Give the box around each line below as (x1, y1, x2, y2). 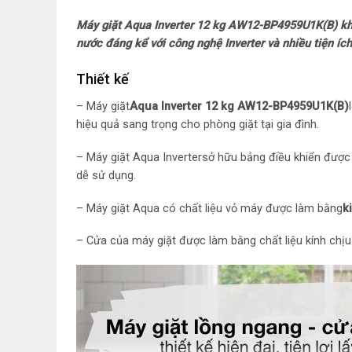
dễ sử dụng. (76, 168, 139, 182)
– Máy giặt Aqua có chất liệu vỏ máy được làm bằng (76, 201, 343, 215)
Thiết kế (76, 70, 129, 87)
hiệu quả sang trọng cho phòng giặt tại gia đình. (76, 117, 319, 131)
